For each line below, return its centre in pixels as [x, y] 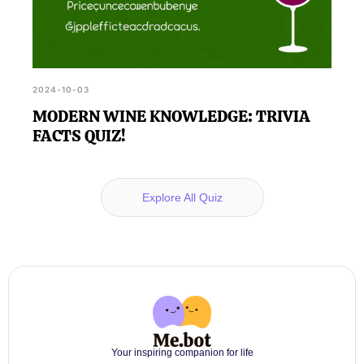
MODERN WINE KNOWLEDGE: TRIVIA [171, 116]
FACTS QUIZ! [79, 135]
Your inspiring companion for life [182, 352]
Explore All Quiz [182, 197]
